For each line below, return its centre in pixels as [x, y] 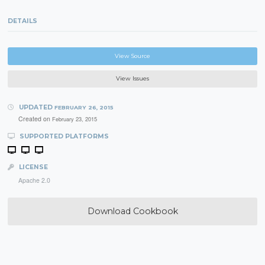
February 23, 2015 [74, 119]
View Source [132, 56]
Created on [35, 118]
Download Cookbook [132, 211]
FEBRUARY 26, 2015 [84, 107]
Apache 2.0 [34, 180]
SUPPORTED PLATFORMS [63, 136]
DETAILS [23, 21]
